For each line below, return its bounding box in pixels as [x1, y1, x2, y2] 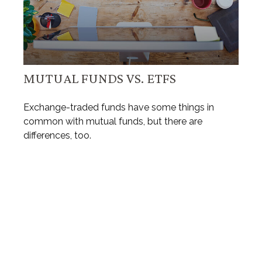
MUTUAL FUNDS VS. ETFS [23, 70, 176, 87]
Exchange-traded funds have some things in [23, 102, 214, 113]
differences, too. [23, 130, 91, 142]
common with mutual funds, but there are [23, 116, 202, 127]
